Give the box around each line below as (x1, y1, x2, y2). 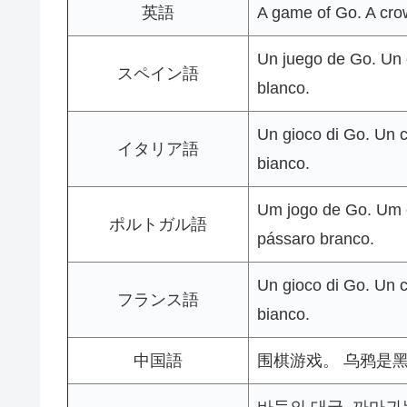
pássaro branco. (257, 230, 374, 249)
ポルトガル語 (109, 215, 207, 234)
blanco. (257, 79, 310, 98)
